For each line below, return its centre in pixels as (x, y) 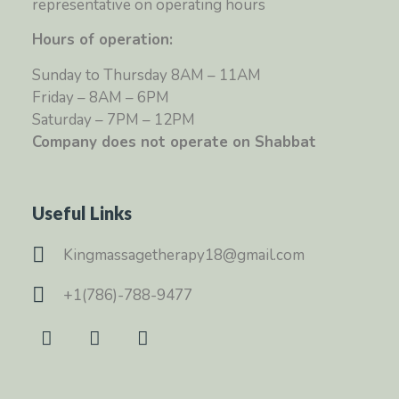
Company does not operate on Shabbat (176, 142)
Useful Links (81, 212)
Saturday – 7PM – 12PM (113, 119)
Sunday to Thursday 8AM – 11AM (146, 75)
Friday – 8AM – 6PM (100, 97)
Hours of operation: (102, 40)
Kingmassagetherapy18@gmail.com (183, 255)
